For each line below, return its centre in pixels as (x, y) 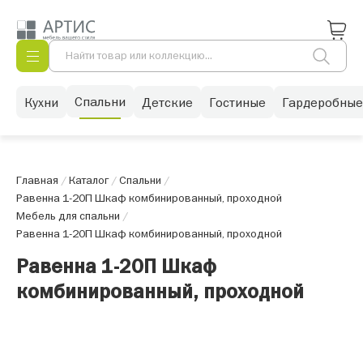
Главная (37, 180)
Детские (167, 102)
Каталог (89, 180)
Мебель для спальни (68, 216)
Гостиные (237, 102)
